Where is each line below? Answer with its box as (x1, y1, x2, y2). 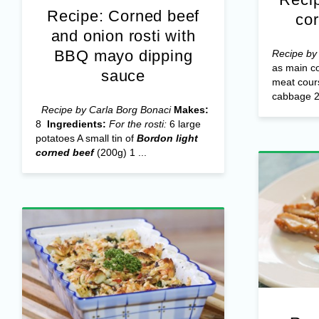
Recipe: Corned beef (46, 7, 200, 26)
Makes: (173, 104, 209, 116)
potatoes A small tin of (35, 132, 137, 145)
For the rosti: (108, 118, 167, 130)
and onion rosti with (51, 27, 196, 46)
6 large (166, 118, 201, 130)
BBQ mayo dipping (53, 47, 193, 66)
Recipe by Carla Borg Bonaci (41, 104, 171, 116)
